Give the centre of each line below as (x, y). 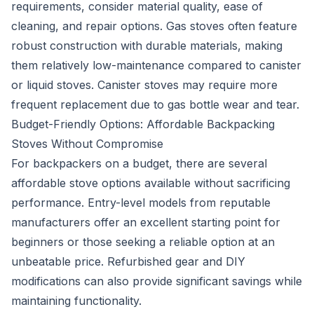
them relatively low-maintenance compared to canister (156, 65)
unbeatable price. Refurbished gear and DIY (128, 261)
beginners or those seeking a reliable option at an (143, 242)
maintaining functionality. (76, 301)
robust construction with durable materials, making (147, 46)
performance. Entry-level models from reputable (141, 203)
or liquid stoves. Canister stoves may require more (144, 85)
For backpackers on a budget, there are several (139, 163)
